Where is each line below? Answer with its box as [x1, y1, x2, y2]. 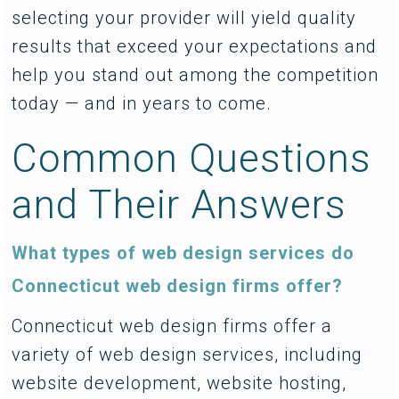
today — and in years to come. [12, 92, 273, 114]
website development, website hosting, [12, 371, 347, 394]
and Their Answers [12, 181, 347, 228]
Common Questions [12, 134, 372, 182]
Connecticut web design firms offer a [12, 314, 333, 337]
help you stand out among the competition [12, 63, 379, 85]
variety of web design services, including [12, 343, 363, 365]
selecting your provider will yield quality [12, 6, 357, 28]
